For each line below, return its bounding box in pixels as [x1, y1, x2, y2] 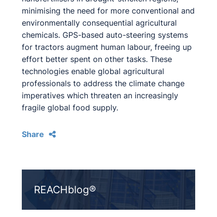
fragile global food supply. [22, 103, 118, 112]
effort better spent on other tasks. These [22, 54, 172, 64]
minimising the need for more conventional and [22, 6, 195, 15]
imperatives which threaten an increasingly [22, 91, 178, 100]
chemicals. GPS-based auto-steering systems [22, 30, 188, 40]
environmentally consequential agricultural [22, 18, 177, 28]
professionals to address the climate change [22, 78, 185, 88]
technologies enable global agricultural [22, 66, 164, 76]
